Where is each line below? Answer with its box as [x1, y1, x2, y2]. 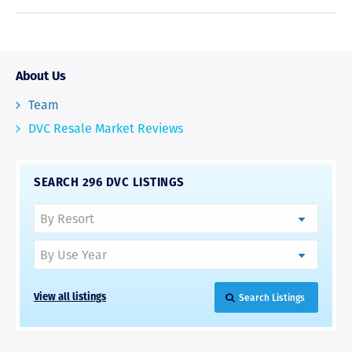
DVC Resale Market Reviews [27, 121, 183, 137]
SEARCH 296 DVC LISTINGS [34, 178, 185, 190]
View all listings [34, 292, 106, 303]
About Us [16, 70, 66, 83]
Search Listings [238, 291, 305, 303]
